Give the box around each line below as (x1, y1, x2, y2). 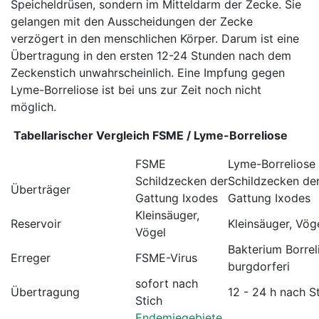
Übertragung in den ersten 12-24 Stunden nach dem (11, 48, 291, 63)
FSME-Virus (135, 251, 197, 265)
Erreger (11, 251, 51, 265)
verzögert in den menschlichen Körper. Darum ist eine (11, 31, 299, 46)
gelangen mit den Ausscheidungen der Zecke (11, 14, 253, 28)
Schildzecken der (135, 174, 228, 188)
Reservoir (11, 216, 61, 231)
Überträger (11, 182, 70, 197)
